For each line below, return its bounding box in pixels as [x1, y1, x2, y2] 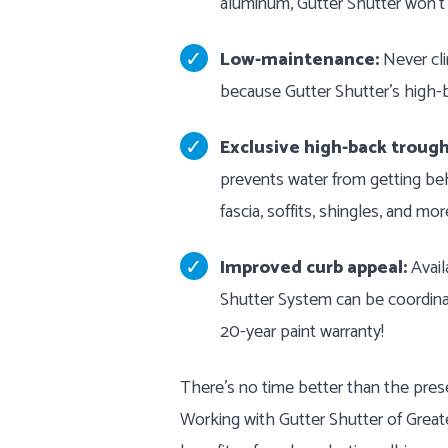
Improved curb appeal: [220, 253, 407, 283]
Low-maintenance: [220, 45, 379, 75]
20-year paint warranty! [220, 317, 384, 347]
